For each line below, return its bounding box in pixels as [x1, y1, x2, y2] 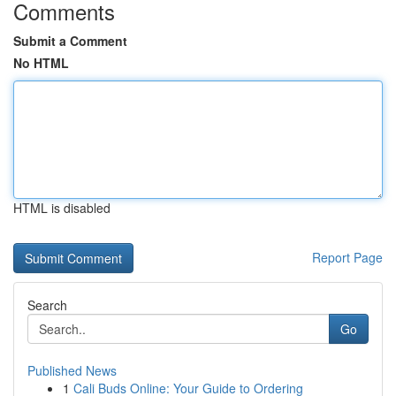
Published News [27, 362, 117, 379]
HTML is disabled [13, 199, 110, 217]
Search [27, 296, 67, 314]
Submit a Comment [13, 32, 127, 49]
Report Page [312, 248, 383, 266]
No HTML [13, 54, 69, 72]
